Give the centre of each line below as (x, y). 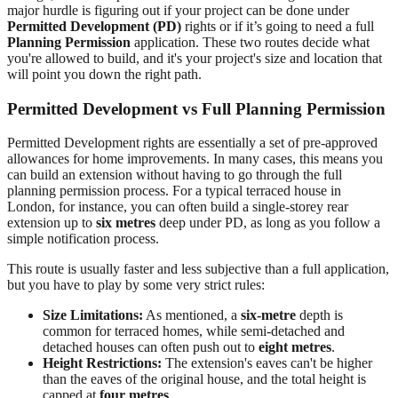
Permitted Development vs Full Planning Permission (196, 108)
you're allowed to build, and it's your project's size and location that (195, 58)
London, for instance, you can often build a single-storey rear (178, 207)
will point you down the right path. (104, 74)
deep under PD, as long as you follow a (268, 223)
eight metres (295, 347)
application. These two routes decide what (250, 42)
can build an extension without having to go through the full (175, 175)
